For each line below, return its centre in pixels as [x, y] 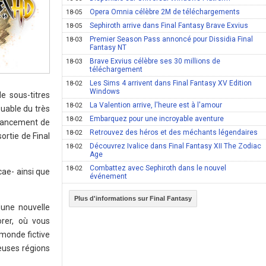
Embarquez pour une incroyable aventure [157, 119]
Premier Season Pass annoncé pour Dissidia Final [172, 39]
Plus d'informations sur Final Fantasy [133, 198]
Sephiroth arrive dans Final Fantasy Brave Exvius [169, 26]
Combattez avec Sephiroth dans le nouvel [158, 168]
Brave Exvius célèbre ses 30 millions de [155, 61]
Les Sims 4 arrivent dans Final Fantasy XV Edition [171, 83]
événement [109, 176]
